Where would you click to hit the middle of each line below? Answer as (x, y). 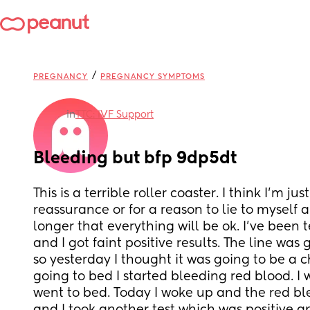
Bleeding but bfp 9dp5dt (135, 158)
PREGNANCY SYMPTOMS (153, 76)
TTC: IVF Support (115, 115)
